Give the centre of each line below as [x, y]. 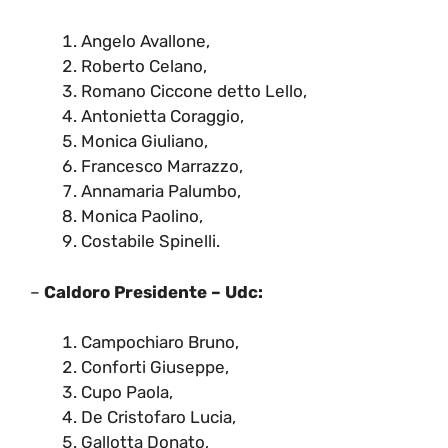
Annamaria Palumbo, [161, 191]
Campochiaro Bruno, [160, 342]
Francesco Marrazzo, [162, 166]
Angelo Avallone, [145, 41]
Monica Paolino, [142, 216]
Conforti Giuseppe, [155, 367]
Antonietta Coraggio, [162, 116]
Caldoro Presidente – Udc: [153, 291]
